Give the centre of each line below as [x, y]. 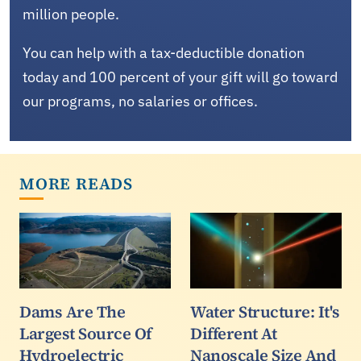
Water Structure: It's [265, 311]
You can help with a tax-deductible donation [164, 52]
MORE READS [76, 183]
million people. [71, 14]
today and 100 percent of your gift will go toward [180, 77]
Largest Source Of [85, 333]
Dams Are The [72, 311]
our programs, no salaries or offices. [140, 101]
